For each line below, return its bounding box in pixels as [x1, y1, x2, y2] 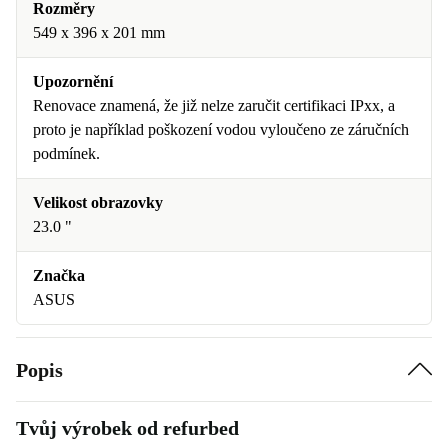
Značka [33, 267, 85, 284]
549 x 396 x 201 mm [33, 24, 165, 41]
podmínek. [33, 145, 100, 162]
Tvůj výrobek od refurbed [16, 417, 239, 439]
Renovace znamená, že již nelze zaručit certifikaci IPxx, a [33, 97, 395, 114]
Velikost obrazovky [33, 194, 163, 211]
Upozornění [33, 73, 113, 90]
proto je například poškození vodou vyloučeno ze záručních [33, 121, 409, 138]
